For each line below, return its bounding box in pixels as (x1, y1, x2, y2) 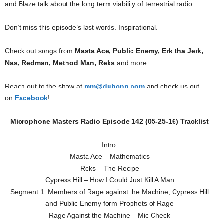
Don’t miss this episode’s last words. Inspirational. (5, 23, 158, 32)
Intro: (101, 141, 118, 149)
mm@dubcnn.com (84, 82, 145, 90)
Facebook (15, 94, 48, 102)
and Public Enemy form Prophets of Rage (45, 199, 174, 208)
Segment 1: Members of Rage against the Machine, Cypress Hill (10, 188, 209, 196)
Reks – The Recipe (80, 164, 139, 173)
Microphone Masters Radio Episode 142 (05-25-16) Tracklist (10, 117, 209, 126)
